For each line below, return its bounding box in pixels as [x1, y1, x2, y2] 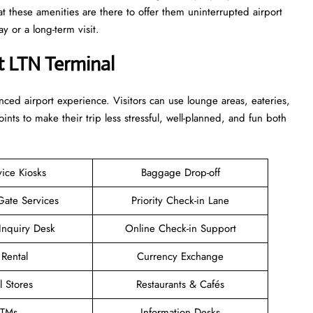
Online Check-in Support [124, 220, 236, 236]
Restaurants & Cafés [136, 276, 224, 292]
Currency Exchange [137, 248, 224, 264]
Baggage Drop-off [140, 164, 220, 180]
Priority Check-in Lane [131, 192, 229, 208]
